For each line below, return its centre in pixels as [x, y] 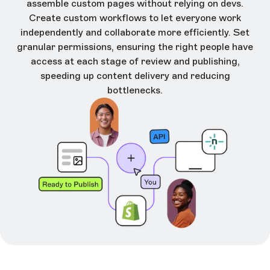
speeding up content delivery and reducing [135, 76]
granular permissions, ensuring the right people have [135, 47]
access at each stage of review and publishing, [135, 61]
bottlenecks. [135, 90]
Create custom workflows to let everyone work [135, 18]
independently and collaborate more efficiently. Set [135, 33]
